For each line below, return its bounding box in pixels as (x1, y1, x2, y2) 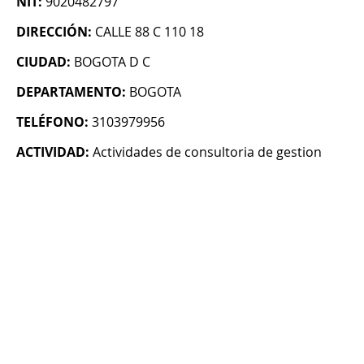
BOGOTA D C (74, 53, 150, 71)
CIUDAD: (16, 53, 71, 71)
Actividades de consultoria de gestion (93, 143, 322, 162)
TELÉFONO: (16, 113, 89, 132)
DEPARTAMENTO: (16, 83, 126, 102)
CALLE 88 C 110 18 (95, 23, 204, 41)
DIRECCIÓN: (16, 23, 92, 41)
